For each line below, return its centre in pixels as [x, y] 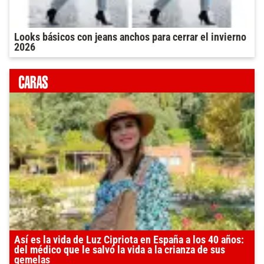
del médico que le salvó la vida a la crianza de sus [120, 250]
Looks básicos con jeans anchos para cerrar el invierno [130, 37]
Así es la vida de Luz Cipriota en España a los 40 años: [129, 240]
